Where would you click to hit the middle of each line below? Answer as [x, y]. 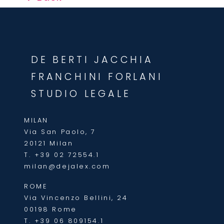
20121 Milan [49, 143]
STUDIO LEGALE [81, 93]
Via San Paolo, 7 [60, 131]
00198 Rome [50, 209]
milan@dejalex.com [67, 166]
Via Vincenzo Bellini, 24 [76, 197]
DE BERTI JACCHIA [92, 59]
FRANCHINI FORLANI [97, 76]
